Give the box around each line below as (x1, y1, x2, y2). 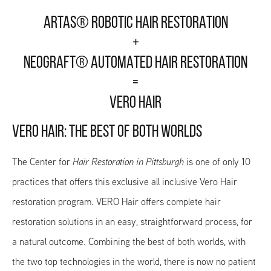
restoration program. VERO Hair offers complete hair (12, 194, 221, 209)
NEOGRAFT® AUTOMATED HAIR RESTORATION (24, 54, 247, 72)
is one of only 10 (184, 154, 250, 169)
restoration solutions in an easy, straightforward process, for (12, 214, 252, 229)
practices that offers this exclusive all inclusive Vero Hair (12, 174, 237, 189)
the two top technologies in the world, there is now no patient (12, 254, 256, 269)
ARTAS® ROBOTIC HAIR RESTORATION (43, 15, 228, 32)
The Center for (12, 154, 73, 169)
